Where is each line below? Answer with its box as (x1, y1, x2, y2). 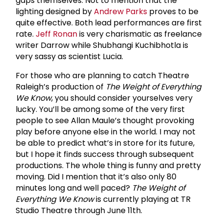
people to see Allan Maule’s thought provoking (16, 114, 194, 126)
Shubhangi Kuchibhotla (93, 39, 181, 51)
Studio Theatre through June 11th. (16, 204, 142, 216)
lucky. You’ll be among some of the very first (16, 103, 185, 115)
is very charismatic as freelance (77, 28, 202, 40)
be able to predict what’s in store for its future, (16, 137, 195, 149)
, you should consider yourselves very (51, 92, 193, 104)
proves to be (147, 5, 198, 17)
